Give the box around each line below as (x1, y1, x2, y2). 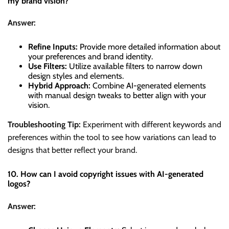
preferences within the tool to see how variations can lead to (8, 132, 216, 143)
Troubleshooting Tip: (8, 120, 81, 130)
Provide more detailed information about (78, 42, 220, 52)
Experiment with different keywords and (81, 120, 221, 130)
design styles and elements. (28, 71, 124, 81)
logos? (8, 179, 30, 189)
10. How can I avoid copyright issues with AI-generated (8, 169, 203, 179)
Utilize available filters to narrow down (67, 61, 202, 72)
